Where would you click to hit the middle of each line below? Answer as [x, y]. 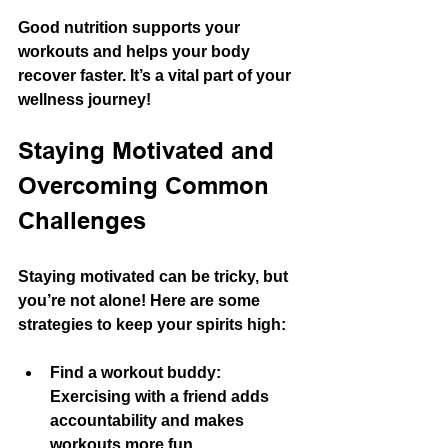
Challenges [82, 222]
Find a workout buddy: [135, 372]
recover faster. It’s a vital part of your [156, 75]
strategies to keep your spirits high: [152, 324]
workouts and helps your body [136, 51]
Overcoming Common [147, 187]
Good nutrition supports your [131, 27]
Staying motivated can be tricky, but [155, 276]
